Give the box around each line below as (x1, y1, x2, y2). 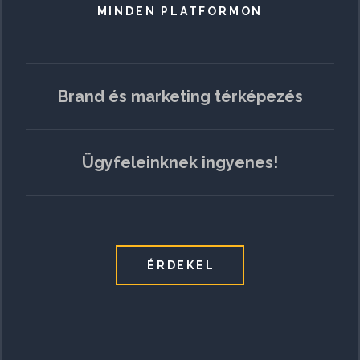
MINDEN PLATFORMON (96, 4, 264, 18)
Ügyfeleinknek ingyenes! (82, 152, 278, 172)
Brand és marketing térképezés (57, 86, 303, 106)
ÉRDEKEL (147, 258, 215, 272)
